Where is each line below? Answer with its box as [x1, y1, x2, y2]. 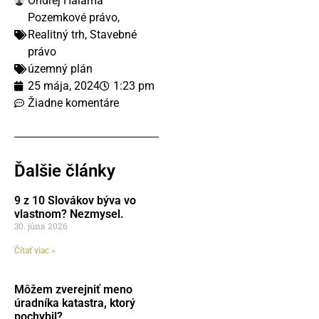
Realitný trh [27, 27, 85, 41]
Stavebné [89, 27, 137, 41]
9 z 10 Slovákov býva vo [14, 193, 136, 207]
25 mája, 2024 [27, 78, 100, 93]
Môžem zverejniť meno [14, 282, 132, 296]
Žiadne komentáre [27, 95, 119, 110]
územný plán [27, 61, 93, 75]
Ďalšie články [14, 160, 115, 181]
